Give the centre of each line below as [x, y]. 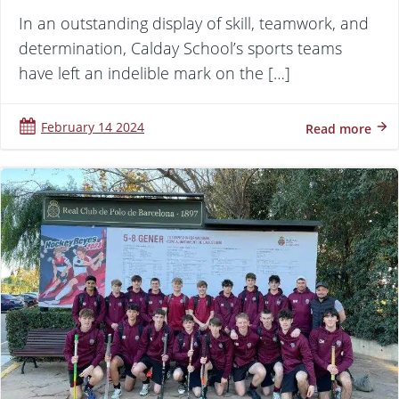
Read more [338, 129]
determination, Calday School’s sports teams [180, 49]
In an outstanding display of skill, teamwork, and [194, 24]
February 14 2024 [93, 127]
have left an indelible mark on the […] [155, 73]
